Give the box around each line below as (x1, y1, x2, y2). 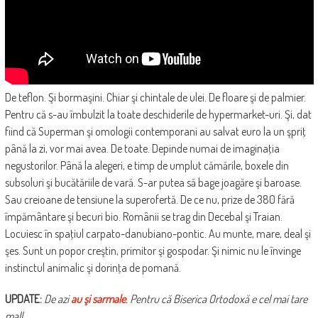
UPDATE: (4, 292, 42, 307)
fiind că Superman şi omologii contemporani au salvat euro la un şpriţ (4, 124, 306, 139)
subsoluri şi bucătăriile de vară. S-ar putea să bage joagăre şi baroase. (4, 175, 302, 190)
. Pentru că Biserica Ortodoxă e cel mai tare (125, 292, 307, 307)
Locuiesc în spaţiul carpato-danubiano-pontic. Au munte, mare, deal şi (4, 226, 311, 241)
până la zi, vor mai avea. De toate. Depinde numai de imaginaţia (4, 141, 280, 156)
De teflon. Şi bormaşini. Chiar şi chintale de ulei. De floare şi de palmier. (4, 90, 306, 105)
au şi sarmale (70, 292, 126, 307)
